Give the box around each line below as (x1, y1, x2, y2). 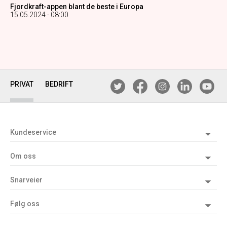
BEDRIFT (45, 80, 73, 89)
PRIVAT (10, 80, 33, 89)
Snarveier (10, 176, 43, 184)
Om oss (10, 152, 36, 161)
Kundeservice (10, 128, 56, 137)
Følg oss (10, 200, 40, 208)
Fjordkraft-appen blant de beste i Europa (10, 3, 143, 11)
